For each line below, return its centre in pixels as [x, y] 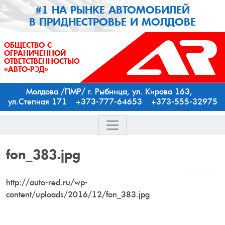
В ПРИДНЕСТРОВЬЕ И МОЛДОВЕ [113, 22]
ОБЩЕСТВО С [28, 45]
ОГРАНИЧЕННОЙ [35, 53]
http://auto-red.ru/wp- [47, 182]
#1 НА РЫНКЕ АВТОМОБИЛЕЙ [113, 10]
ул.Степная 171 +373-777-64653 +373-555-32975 [113, 101]
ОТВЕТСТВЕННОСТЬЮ [42, 62]
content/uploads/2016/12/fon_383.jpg [78, 194]
